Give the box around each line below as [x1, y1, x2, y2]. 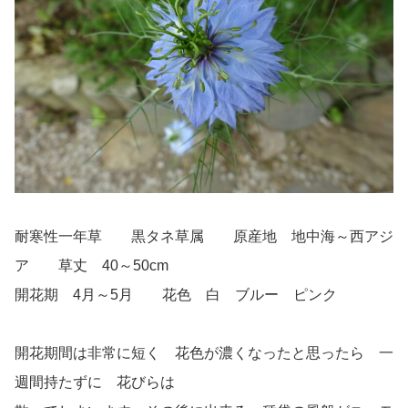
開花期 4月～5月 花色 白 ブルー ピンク [15, 287, 337, 303]
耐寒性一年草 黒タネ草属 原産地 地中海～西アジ [15, 229, 393, 245]
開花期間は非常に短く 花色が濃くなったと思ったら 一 [15, 345, 393, 362]
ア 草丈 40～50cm [15, 258, 168, 274]
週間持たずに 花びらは [15, 374, 175, 391]
